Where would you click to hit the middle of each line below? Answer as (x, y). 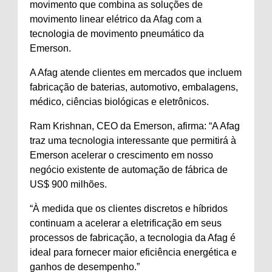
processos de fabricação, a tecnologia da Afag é (133, 238)
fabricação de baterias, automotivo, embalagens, (134, 87)
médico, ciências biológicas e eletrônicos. (119, 102)
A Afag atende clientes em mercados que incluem (136, 73)
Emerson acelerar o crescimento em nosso (121, 155)
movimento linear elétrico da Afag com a (116, 19)
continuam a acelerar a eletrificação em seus (126, 223)
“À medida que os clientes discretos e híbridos (129, 209)
